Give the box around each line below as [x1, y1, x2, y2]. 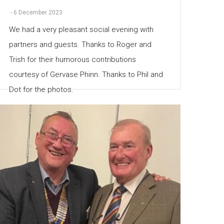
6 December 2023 [13, 8, 62, 16]
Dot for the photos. [8, 84, 73, 94]
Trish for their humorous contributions [8, 54, 136, 64]
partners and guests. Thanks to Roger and [8, 39, 151, 49]
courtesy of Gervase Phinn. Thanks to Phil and [8, 69, 163, 79]
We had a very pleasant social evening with [8, 24, 153, 34]
